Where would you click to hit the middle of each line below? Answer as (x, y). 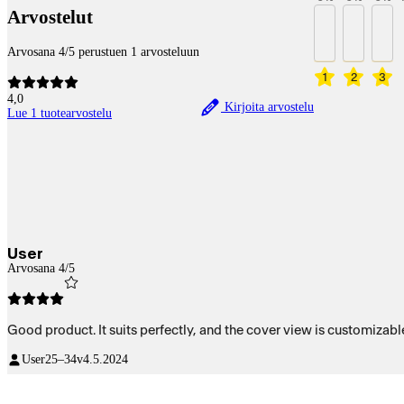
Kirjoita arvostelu (267, 106)
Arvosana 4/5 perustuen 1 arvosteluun (103, 51)
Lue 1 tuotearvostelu (60, 113)
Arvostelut (50, 18)
